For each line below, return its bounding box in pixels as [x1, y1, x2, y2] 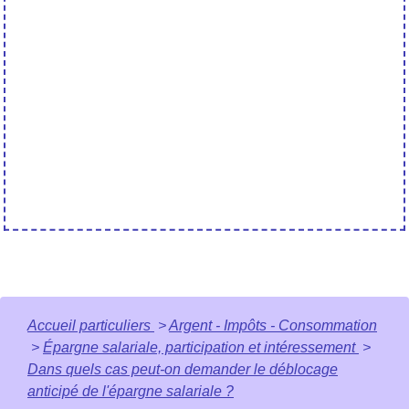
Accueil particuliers [27, 318, 154, 334]
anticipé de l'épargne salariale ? [27, 383, 234, 400]
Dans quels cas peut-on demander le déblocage [27, 362, 338, 378]
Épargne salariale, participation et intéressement [43, 340, 359, 356]
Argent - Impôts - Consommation [169, 318, 377, 334]
